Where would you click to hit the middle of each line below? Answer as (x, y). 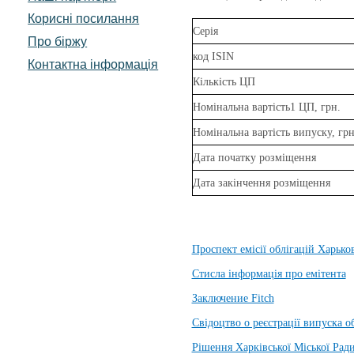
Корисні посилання (84, 19)
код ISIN (213, 56)
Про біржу (58, 41)
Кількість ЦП (224, 81)
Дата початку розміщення (254, 157)
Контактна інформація (93, 64)
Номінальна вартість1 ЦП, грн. (266, 107)
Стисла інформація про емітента (269, 273)
